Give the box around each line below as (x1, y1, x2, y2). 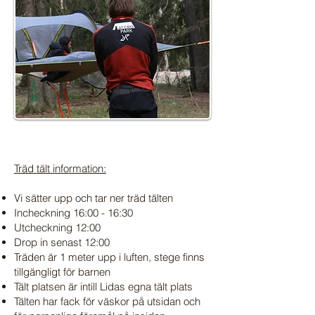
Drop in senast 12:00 (14, 236, 110, 249)
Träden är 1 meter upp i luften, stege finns (14, 250, 205, 264)
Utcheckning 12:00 (14, 221, 101, 234)
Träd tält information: (14, 162, 106, 175)
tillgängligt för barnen (14, 265, 110, 278)
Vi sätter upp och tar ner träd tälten (14, 191, 173, 205)
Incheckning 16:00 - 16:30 (14, 206, 133, 219)
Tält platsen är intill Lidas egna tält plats (14, 280, 193, 293)
